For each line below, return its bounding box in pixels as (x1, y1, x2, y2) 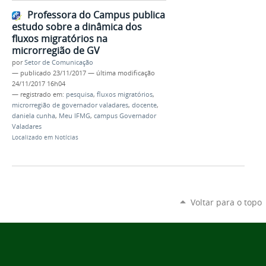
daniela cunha (12, 111, 55, 120)
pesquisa (66, 90, 93, 99)
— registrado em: (12, 90, 66, 99)
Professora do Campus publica (27, 8, 165, 21)
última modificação (96, 68, 155, 77)
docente (132, 100, 157, 109)
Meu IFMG (59, 111, 90, 120)
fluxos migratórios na (12, 31, 107, 45)
